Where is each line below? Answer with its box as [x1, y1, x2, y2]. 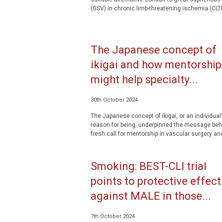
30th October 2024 [90, 97, 138, 103]
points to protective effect [90, 175, 221, 187]
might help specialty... [90, 73, 198, 86]
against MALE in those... [90, 190, 211, 202]
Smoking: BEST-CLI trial [90, 160, 207, 172]
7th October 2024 [90, 213, 135, 220]
